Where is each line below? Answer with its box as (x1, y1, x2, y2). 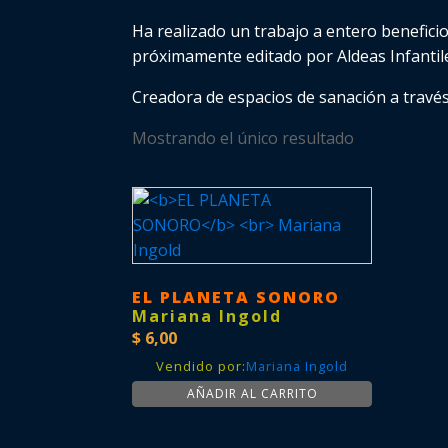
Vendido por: (156, 357, 246, 375)
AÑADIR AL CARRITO (186, 385, 318, 402)
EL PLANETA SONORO (132, 286, 340, 308)
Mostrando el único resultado (132, 127, 354, 149)
